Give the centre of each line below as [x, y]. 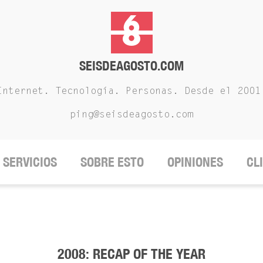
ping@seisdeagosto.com [131, 115]
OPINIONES [195, 162]
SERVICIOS [30, 162]
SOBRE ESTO [112, 162]
